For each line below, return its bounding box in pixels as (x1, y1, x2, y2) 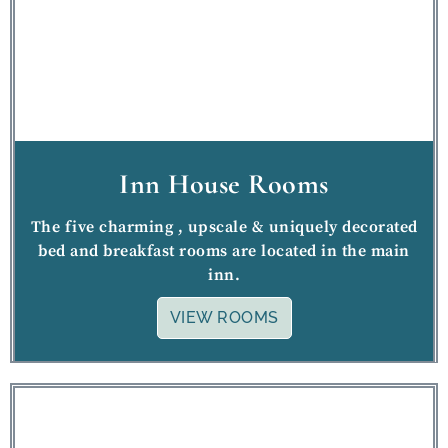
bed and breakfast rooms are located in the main (38, 240, 410, 261)
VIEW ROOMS (169, 307, 279, 327)
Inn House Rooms (119, 166, 329, 201)
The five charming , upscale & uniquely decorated (30, 216, 418, 237)
